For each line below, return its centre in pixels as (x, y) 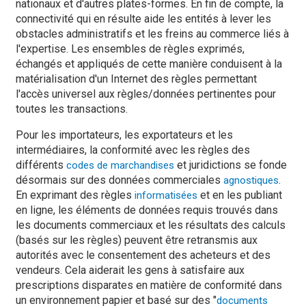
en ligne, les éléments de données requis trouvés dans (147, 210)
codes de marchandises (120, 165)
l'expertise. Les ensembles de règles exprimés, (130, 49)
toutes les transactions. (72, 109)
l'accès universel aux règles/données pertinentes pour (146, 94)
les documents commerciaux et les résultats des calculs (151, 225)
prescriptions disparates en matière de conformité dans (149, 285)
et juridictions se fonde (231, 165)
